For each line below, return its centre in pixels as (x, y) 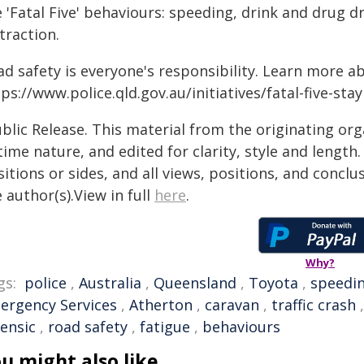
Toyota (273, 283)
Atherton (161, 305)
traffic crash (314, 305)
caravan (232, 305)
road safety (88, 327)
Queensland (195, 283)
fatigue (165, 327)
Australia (110, 283)
